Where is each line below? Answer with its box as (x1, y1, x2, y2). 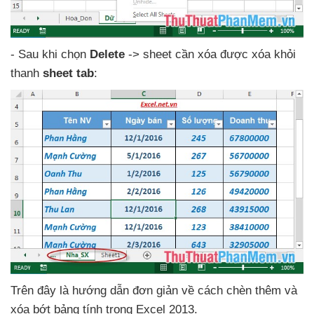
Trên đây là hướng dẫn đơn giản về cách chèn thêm (11, 284, 285, 298)
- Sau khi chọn (11, 47, 90, 61)
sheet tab (43, 66, 94, 80)
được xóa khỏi (220, 47, 296, 61)
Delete (90, 47, 128, 61)
